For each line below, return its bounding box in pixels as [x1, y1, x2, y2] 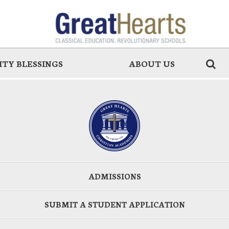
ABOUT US [129, 57, 175, 69]
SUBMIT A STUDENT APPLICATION [44, 199, 185, 210]
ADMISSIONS [88, 171, 141, 181]
